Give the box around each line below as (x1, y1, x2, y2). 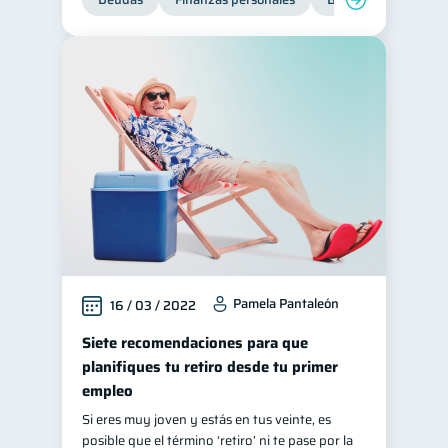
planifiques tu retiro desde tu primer (82, 355, 338, 379)
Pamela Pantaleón (233, 293, 339, 314)
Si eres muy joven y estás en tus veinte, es (82, 409, 331, 430)
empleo (82, 379, 133, 403)
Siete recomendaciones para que (82, 331, 308, 355)
